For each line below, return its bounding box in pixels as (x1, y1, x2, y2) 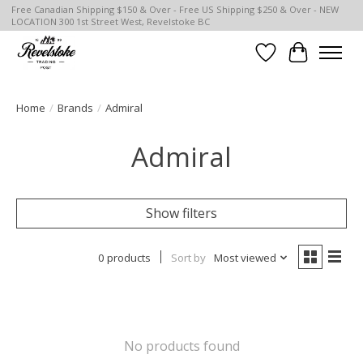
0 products (97, 250, 151, 265)
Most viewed (213, 250, 276, 265)
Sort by (170, 250, 206, 265)
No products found (123, 336, 240, 355)
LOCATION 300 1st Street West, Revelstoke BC (11, 15, 210, 28)
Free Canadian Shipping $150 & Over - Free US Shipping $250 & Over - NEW (11, 3, 339, 16)
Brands (58, 100, 93, 115)
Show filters (146, 203, 217, 222)
